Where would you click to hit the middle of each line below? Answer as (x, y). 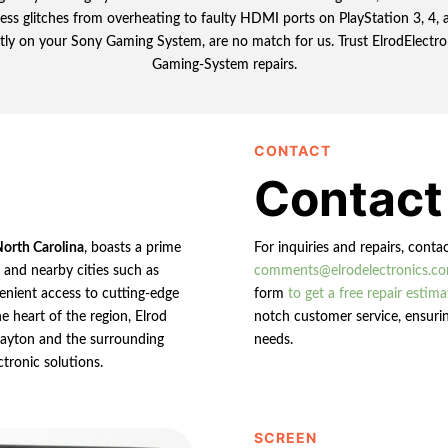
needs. (273, 339)
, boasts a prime (133, 247)
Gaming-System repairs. (224, 64)
